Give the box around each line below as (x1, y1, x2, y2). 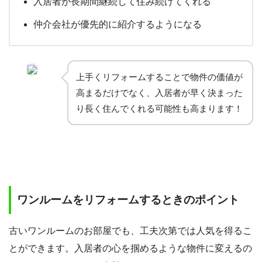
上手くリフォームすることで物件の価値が (76, 72, 243, 82)
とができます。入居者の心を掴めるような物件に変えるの (9, 243, 252, 253)
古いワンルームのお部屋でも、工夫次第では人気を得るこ (9, 225, 252, 236)
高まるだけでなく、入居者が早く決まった (76, 88, 243, 98)
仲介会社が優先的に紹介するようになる (33, 19, 202, 30)
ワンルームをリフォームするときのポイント (17, 194, 239, 206)
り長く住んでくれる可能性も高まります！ (76, 104, 243, 114)
